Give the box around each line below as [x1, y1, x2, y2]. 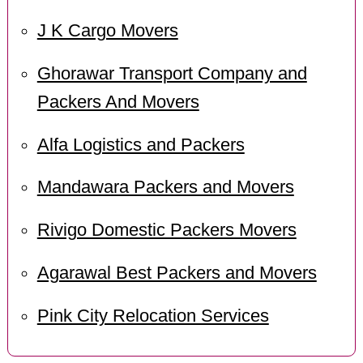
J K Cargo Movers [36, 20, 178, 41]
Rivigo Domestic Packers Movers [36, 220, 297, 241]
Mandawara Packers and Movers [36, 177, 294, 198]
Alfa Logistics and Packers [36, 135, 245, 155]
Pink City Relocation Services [36, 306, 269, 327]
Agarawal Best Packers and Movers [36, 263, 317, 284]
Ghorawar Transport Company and [36, 63, 307, 83]
